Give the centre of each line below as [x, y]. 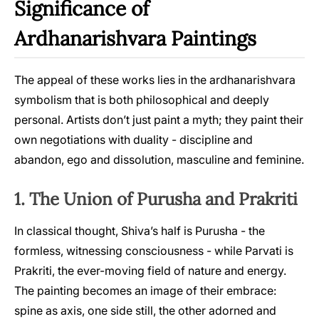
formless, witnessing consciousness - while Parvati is [154, 250]
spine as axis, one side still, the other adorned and [145, 310]
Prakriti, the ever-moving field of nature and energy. [150, 270]
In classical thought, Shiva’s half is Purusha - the [140, 230]
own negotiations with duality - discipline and [134, 139]
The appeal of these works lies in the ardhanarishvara [155, 79]
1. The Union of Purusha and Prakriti [156, 199]
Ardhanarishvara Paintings [135, 38]
